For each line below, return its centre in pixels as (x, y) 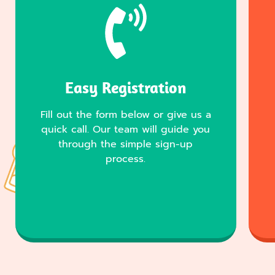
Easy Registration (126, 88)
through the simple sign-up (126, 145)
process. (126, 159)
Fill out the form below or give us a (126, 115)
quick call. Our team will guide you (126, 130)
